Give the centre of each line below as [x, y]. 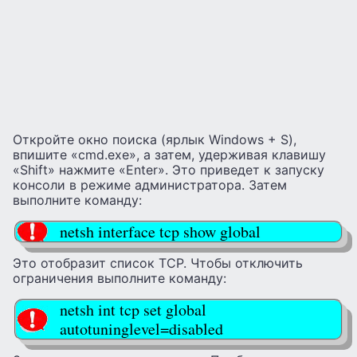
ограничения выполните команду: [120, 278]
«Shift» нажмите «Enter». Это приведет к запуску [169, 169]
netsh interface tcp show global [160, 231]
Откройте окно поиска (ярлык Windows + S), [155, 139]
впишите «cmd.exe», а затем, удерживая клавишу [169, 154]
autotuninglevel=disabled [141, 328]
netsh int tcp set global [133, 309]
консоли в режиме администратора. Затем [150, 184]
